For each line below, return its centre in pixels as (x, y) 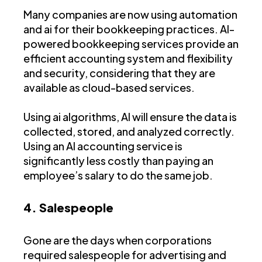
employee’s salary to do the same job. (118, 175)
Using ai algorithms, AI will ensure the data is (130, 116)
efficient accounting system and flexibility (128, 58)
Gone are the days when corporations (118, 240)
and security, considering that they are (119, 73)
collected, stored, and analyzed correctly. (129, 131)
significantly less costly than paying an (118, 160)
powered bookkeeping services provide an (131, 43)
